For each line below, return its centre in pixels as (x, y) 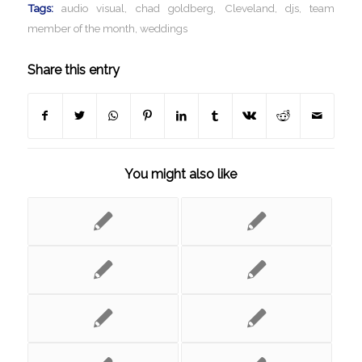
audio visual (93, 8)
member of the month (81, 29)
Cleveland (249, 8)
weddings (163, 29)
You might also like (181, 175)
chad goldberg (175, 8)
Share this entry (73, 70)
